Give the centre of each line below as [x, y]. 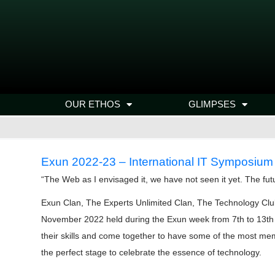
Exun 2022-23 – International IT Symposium [157, 162]
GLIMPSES [212, 104]
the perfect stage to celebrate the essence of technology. [151, 252]
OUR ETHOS [92, 104]
